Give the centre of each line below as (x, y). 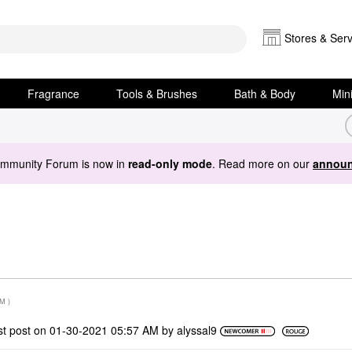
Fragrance (53, 93)
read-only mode (170, 163)
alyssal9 (197, 330)
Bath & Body (265, 93)
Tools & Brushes (157, 93)
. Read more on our (262, 163)
